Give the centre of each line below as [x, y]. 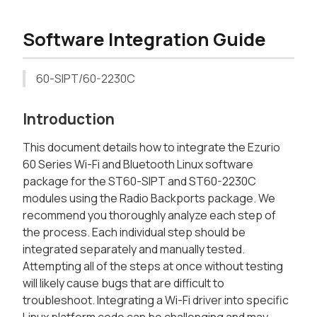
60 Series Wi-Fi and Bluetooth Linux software [138, 165]
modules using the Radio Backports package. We [149, 198]
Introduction [69, 119]
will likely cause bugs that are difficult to [123, 283]
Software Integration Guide [144, 39]
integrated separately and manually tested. [134, 249]
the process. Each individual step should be [134, 232]
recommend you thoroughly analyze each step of [149, 215]
